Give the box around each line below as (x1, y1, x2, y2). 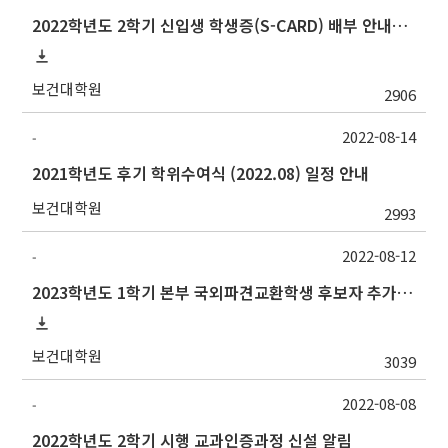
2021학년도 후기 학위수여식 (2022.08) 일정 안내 (32, 161, 370, 186)
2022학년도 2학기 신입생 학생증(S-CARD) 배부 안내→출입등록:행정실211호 (392, 13, 409, 38)
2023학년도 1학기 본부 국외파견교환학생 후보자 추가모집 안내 (397, 280, 414, 305)
